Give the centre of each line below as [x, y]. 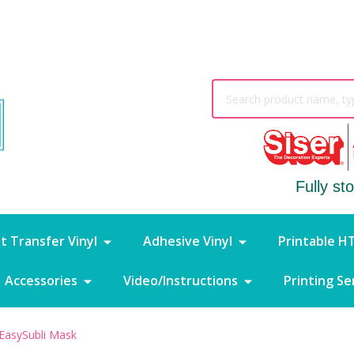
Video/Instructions [181, 280]
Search [232, 88]
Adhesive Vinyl [188, 241]
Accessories [41, 280]
